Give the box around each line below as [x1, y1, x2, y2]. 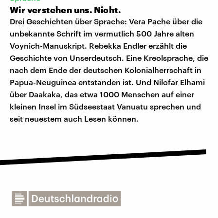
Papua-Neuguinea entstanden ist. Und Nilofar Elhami [10, 77, 205, 87]
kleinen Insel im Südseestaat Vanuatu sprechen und [10, 102, 201, 111]
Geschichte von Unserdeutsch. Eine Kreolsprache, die [10, 53, 208, 63]
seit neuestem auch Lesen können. [10, 114, 139, 124]
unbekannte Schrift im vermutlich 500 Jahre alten [10, 29, 194, 38]
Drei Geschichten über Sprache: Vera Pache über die [10, 17, 202, 26]
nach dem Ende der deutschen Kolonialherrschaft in [10, 65, 201, 75]
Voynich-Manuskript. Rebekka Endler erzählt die [10, 41, 187, 51]
